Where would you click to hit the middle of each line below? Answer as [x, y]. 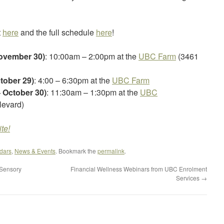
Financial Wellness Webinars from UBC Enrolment [139, 169]
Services [188, 178]
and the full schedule [57, 32]
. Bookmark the [76, 151]
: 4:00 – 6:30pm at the [73, 80]
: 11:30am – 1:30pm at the [93, 92]
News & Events [35, 151]
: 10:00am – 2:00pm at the [92, 56]
